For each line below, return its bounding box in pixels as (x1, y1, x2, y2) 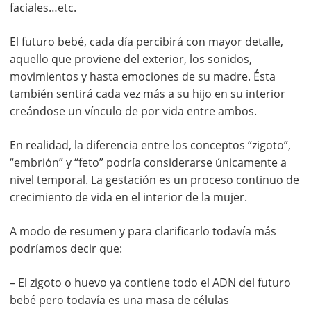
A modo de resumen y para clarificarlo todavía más (10, 224, 276, 239)
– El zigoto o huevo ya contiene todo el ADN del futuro (10, 275, 291, 291)
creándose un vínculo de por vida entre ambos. (10, 103, 257, 119)
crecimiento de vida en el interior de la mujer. (10, 190, 247, 205)
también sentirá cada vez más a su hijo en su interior (10, 86, 285, 102)
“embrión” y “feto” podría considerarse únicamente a (10, 155, 287, 171)
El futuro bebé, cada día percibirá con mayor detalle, (10, 34, 283, 50)
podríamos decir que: (10, 241, 122, 257)
